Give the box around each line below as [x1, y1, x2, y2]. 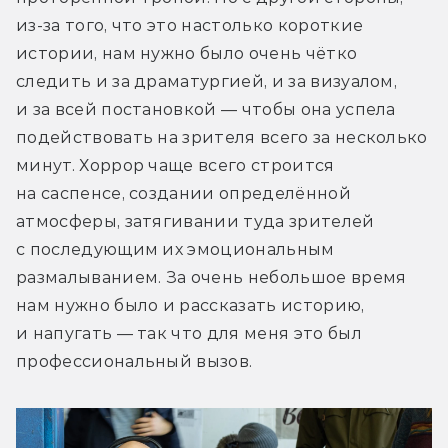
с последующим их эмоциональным [16, 240, 335, 260]
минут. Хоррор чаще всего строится [16, 156, 335, 176]
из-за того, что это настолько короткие [16, 16, 364, 36]
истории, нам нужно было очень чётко [16, 44, 358, 64]
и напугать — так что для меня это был [16, 324, 362, 344]
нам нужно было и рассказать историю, [16, 296, 365, 316]
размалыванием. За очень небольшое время [16, 268, 407, 288]
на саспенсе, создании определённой [16, 184, 351, 204]
